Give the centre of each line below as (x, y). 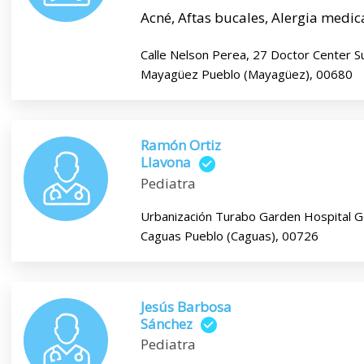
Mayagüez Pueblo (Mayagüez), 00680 (246, 74)
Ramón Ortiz (180, 145)
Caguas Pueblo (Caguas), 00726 (229, 235)
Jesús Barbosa (186, 306)
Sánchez (166, 323)
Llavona (165, 162)
